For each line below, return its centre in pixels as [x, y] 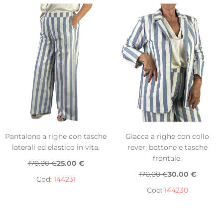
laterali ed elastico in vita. [56, 148]
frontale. [167, 159]
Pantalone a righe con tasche [56, 137]
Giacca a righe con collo [167, 137]
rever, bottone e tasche [167, 148]
